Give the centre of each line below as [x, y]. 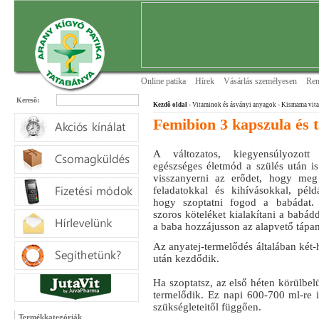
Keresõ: [28, 100]
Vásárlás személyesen [260, 81]
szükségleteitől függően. [207, 307]
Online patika [163, 81]
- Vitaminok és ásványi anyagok [232, 105]
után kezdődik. [186, 258]
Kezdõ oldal [170, 105]
